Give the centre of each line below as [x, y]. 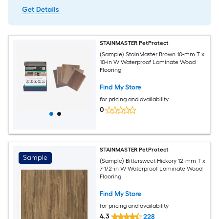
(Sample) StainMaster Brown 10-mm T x [152, 54]
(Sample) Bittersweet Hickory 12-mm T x [153, 161]
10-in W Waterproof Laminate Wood [148, 62]
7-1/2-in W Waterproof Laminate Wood [151, 168]
